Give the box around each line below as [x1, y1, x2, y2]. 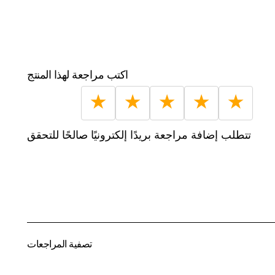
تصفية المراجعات [27, 238, 92, 251]
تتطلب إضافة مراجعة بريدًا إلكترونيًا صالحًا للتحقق [27, 128, 251, 143]
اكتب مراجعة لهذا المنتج [27, 68, 128, 83]
